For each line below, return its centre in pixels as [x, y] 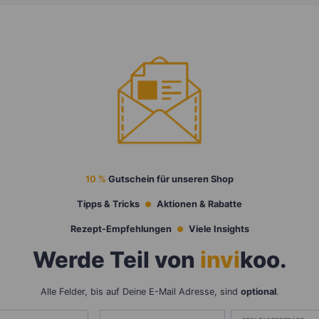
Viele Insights [219, 229]
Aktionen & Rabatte [199, 204]
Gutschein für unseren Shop [170, 179]
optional [258, 292]
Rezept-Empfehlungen [121, 229]
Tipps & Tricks [108, 204]
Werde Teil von [116, 260]
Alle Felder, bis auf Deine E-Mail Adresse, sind [140, 292]
